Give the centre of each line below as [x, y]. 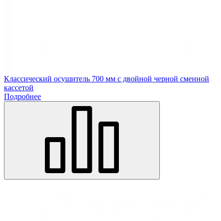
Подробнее [22, 96]
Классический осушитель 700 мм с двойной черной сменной [107, 78]
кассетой [19, 87]
